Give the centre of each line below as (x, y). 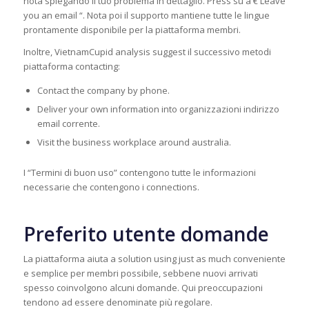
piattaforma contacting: (71, 66)
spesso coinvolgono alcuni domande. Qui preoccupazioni (143, 287)
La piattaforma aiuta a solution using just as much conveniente (154, 258)
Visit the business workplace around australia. (134, 142)
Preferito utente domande (146, 233)
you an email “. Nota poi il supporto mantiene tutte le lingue (146, 15)
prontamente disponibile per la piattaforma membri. (132, 29)
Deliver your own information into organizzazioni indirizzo (158, 109)
